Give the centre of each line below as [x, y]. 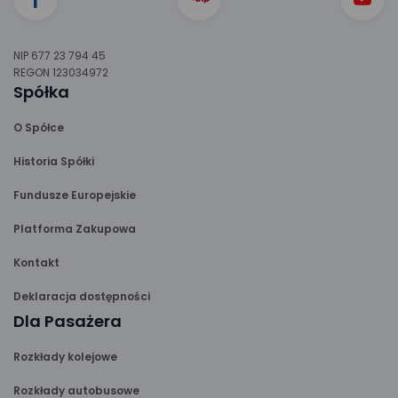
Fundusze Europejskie [75, 195]
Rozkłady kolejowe [65, 357]
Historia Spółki [54, 161]
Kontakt [36, 263]
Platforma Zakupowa [75, 229]
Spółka [41, 92]
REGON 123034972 [61, 72]
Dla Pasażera [68, 321]
